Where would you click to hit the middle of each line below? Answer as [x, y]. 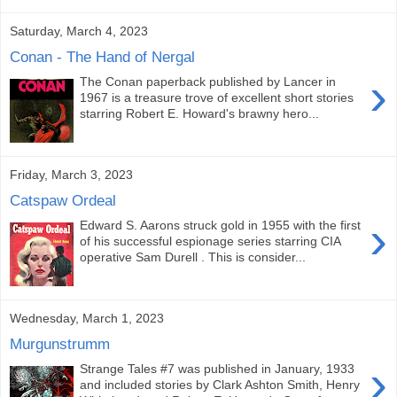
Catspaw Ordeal [63, 200]
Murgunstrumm [60, 343]
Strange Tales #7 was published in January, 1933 [218, 369]
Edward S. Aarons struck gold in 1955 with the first [221, 226]
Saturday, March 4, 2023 [79, 31]
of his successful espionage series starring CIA [210, 241]
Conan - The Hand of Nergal [102, 56]
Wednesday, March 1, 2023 [87, 318]
